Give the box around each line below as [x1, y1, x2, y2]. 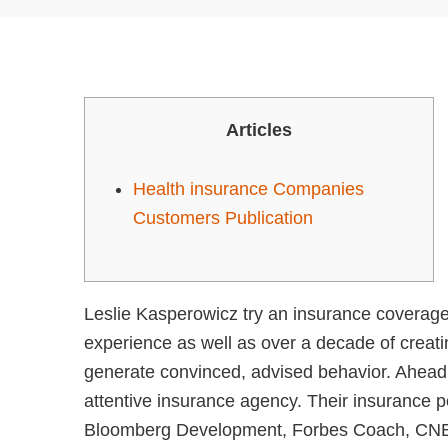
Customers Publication [133, 208, 313, 228]
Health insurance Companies [133, 179, 364, 199]
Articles [226, 120, 292, 140]
